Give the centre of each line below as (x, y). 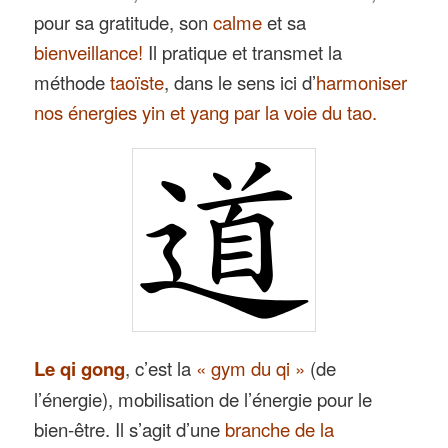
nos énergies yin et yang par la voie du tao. (206, 111)
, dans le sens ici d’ (240, 81)
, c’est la (158, 367)
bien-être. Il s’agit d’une (130, 428)
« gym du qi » (251, 367)
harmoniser (362, 81)
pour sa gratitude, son (124, 21)
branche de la (280, 428)
